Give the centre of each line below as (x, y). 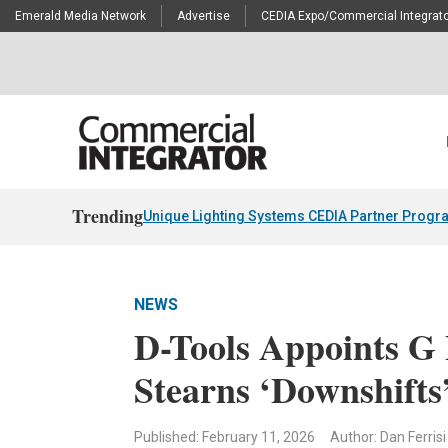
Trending (107, 216)
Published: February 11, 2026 (225, 436)
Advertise (203, 16)
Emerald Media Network (80, 16)
